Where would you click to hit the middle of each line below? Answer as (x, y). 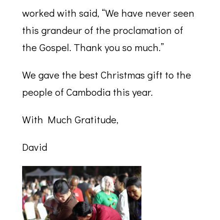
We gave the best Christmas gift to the (106, 75)
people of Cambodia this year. (87, 92)
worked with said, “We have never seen (108, 13)
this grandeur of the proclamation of (102, 30)
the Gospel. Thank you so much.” (93, 47)
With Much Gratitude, (70, 120)
